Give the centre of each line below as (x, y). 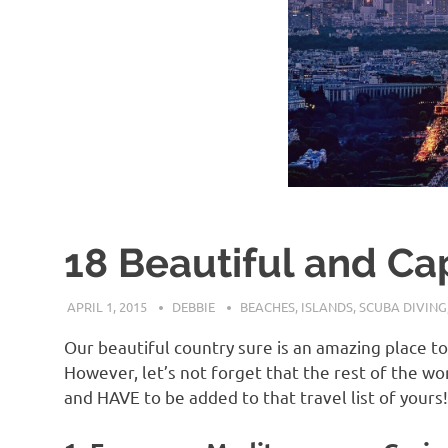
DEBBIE (193, 307)
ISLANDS (326, 307)
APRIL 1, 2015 (106, 307)
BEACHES (267, 307)
